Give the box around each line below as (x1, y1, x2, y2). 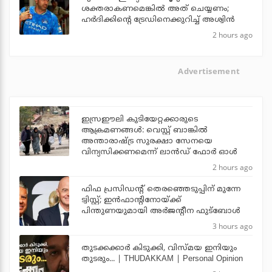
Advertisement (178, 65, 240, 76)
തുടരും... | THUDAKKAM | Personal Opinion (81, 254, 243, 265)
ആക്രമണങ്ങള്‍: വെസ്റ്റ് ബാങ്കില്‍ (81, 126, 208, 136)
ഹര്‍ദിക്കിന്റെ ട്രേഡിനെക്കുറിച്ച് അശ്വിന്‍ (81, 15, 235, 25)
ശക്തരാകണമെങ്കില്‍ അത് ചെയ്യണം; (81, 4, 229, 14)
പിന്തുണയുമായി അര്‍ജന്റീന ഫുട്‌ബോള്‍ (81, 206, 240, 217)
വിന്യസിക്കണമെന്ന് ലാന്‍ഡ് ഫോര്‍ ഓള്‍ (81, 148, 237, 158)
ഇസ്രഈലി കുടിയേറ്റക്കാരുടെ (81, 115, 198, 125)
